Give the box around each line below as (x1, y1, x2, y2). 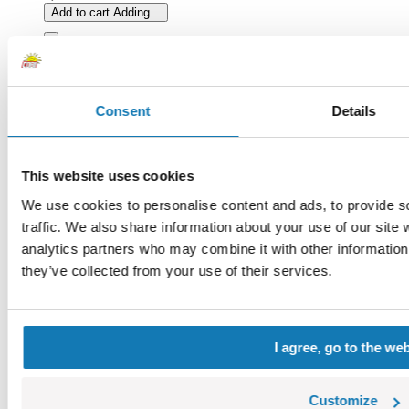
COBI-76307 (44, 372, 121, 389)
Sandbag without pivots (44, 356, 180, 372)
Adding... (113, 5, 161, 19)
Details (331, 103, 376, 119)
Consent (95, 103, 151, 119)
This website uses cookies (21, 168, 194, 184)
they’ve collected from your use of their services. (21, 262, 332, 278)
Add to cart (51, 5, 110, 19)
